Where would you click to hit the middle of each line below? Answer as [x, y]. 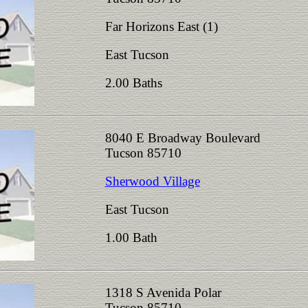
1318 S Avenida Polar [163, 293]
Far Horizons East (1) [161, 26]
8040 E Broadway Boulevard [183, 138]
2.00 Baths [137, 83]
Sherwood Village [152, 181]
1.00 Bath [134, 238]
